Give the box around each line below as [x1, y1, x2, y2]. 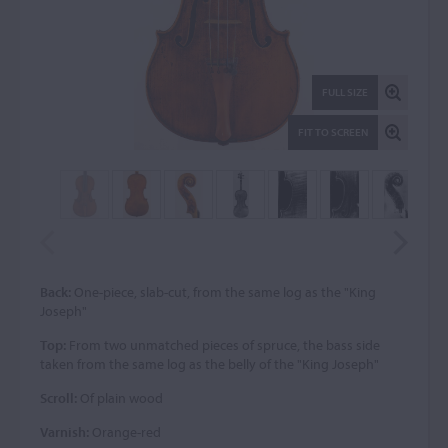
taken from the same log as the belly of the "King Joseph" [40, 355, 379, 373]
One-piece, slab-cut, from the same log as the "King [71, 283, 376, 301]
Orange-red [89, 423, 161, 441]
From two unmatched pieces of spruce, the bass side [66, 336, 380, 354]
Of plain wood [77, 389, 163, 407]
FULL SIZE [322, 85, 368, 99]
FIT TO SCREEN [298, 125, 368, 139]
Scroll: [40, 389, 77, 407]
